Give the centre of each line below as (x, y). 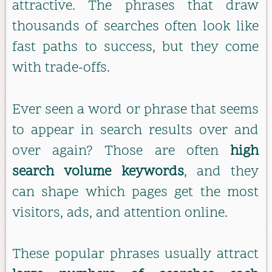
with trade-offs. (61, 69)
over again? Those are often (121, 151)
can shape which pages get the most (135, 192)
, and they (221, 172)
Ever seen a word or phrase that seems (135, 110)
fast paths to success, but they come (135, 48)
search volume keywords (98, 172)
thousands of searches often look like (135, 27)
